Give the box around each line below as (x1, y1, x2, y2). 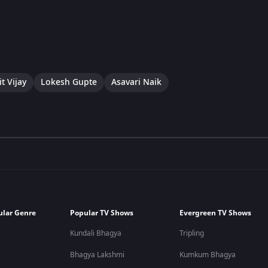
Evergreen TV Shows (179, 208, 252, 218)
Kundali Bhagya (70, 228, 122, 239)
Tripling (179, 228, 205, 239)
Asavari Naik (111, 75, 162, 89)
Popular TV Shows (70, 208, 134, 218)
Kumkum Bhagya (179, 249, 236, 260)
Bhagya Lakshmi (70, 249, 125, 260)
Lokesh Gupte (41, 75, 97, 89)
